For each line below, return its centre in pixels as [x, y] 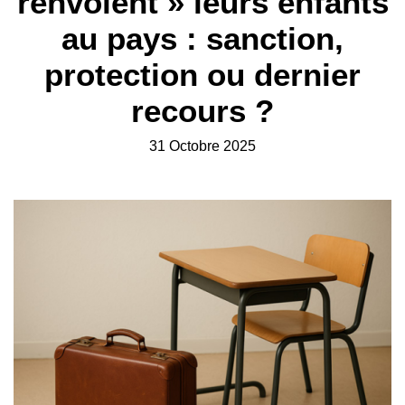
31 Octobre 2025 [202, 146]
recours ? [202, 111]
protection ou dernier [202, 75]
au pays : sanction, [202, 38]
